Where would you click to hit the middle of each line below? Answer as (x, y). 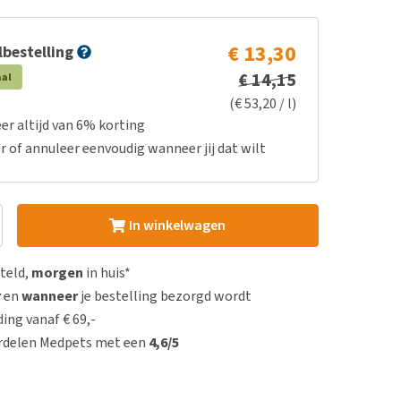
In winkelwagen (177, 225)
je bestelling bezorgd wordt (165, 296)
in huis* (107, 273)
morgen (58, 273)
